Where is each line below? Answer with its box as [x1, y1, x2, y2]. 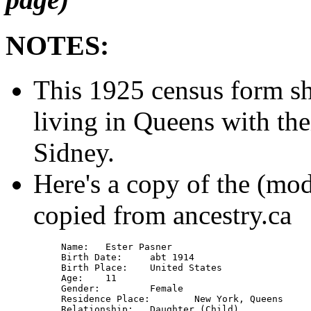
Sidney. [33, 137, 115, 168]
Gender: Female [61, 283, 106, 294]
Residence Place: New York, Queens [61, 294, 155, 305]
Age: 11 [61, 273, 89, 284]
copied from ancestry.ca [33, 200, 292, 230]
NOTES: [6, 29, 109, 61]
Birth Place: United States [61, 262, 133, 274]
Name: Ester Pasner [61, 242, 94, 253]
